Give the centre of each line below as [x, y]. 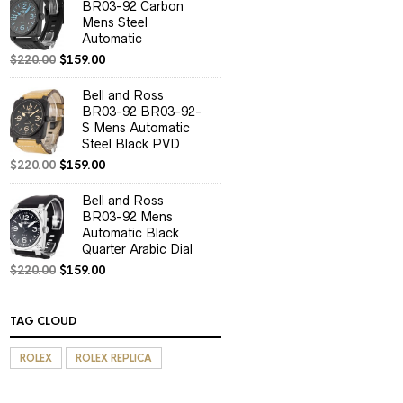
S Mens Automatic [136, 128]
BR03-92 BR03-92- [142, 112]
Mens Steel [115, 22]
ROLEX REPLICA [114, 358]
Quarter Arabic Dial [137, 249]
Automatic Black [130, 233]
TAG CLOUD [43, 321]
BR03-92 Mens [127, 217]
